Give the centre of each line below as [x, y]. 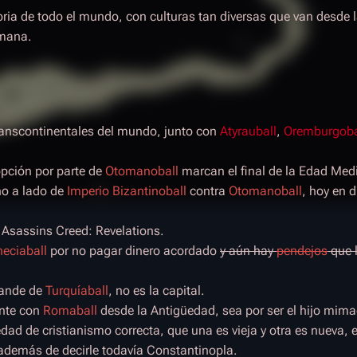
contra [208, 191]
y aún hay [248, 251]
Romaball [70, 310]
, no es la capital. [157, 290]
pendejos [302, 251]
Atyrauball [248, 131]
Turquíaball [77, 290]
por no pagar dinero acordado [133, 251]
